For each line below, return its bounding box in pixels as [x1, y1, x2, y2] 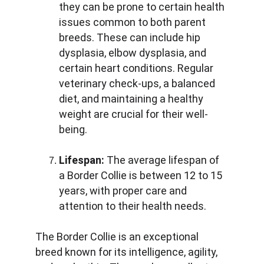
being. [59, 123, 87, 136]
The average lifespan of [104, 154, 222, 166]
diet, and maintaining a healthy [59, 93, 206, 105]
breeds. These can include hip [59, 31, 203, 44]
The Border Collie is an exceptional [35, 230, 201, 243]
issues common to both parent [59, 16, 208, 28]
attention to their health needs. [59, 200, 206, 212]
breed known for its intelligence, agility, [35, 246, 220, 258]
